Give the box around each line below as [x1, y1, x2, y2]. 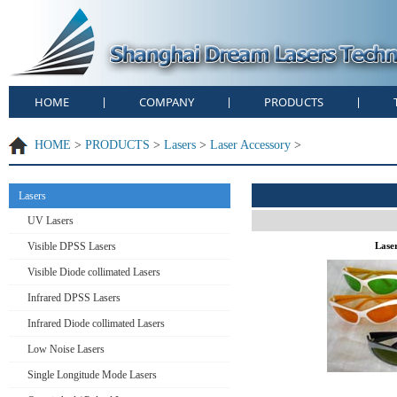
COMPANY [139, 94, 194, 110]
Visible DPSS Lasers [27, 240, 116, 253]
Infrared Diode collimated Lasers [27, 317, 165, 330]
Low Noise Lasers [27, 343, 105, 355]
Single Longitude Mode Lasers [27, 369, 157, 381]
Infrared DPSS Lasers [27, 292, 121, 304]
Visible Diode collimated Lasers [27, 266, 160, 278]
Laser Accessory [210, 138, 291, 152]
